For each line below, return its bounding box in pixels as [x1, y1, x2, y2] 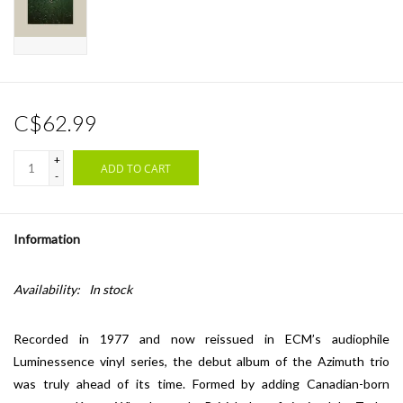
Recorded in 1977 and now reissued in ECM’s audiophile [13, 331, 390, 347]
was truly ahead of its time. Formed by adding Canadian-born [13, 376, 390, 392]
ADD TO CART [101, 161, 171, 177]
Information [13, 231, 80, 247]
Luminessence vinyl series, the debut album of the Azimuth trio [13, 354, 390, 370]
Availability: [13, 282, 80, 298]
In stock [89, 282, 132, 298]
